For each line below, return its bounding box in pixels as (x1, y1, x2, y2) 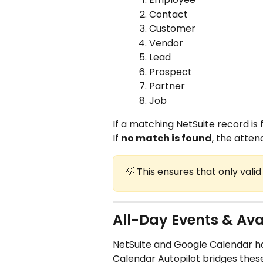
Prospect (149, 65, 192, 79)
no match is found (121, 131, 212, 146)
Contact (149, 7, 188, 21)
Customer (149, 22, 195, 36)
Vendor (149, 36, 183, 50)
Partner (149, 79, 185, 93)
